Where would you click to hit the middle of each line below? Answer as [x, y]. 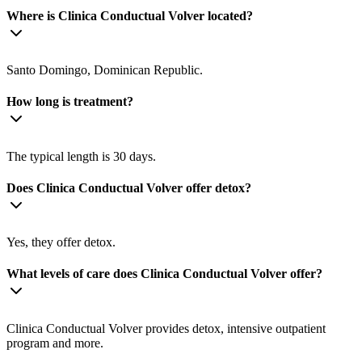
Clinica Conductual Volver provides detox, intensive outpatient [166, 328]
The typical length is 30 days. [81, 156]
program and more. [55, 343]
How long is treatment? [70, 102]
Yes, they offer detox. [61, 242]
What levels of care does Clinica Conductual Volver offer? [164, 274]
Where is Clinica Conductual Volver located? [130, 15]
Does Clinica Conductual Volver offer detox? [129, 187]
